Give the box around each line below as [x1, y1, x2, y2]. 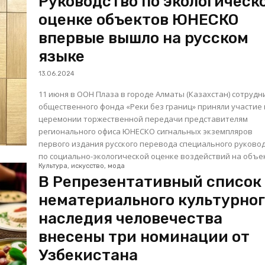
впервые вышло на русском [38, 29, 249, 48]
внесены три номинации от [38, 228, 250, 247]
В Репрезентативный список [38, 173, 262, 192]
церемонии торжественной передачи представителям [38, 114, 248, 125]
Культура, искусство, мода [38, 162, 125, 170]
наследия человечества [38, 209, 223, 228]
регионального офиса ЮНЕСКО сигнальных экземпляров [38, 126, 253, 137]
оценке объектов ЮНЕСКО [38, 11, 239, 30]
